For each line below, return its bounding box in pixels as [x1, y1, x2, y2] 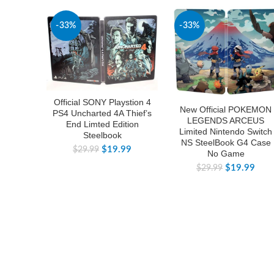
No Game [207, 149, 245, 159]
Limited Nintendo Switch [179, 127, 272, 137]
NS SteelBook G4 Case [180, 138, 271, 148]
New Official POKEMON [180, 105, 272, 115]
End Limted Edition [65, 119, 139, 130]
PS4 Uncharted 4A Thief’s [53, 108, 152, 119]
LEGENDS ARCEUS [187, 116, 264, 126]
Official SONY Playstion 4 [53, 97, 151, 108]
